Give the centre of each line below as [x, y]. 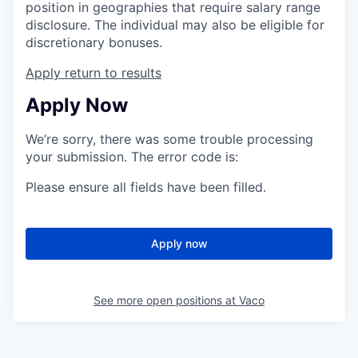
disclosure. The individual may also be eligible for [175, 24]
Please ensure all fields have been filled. [146, 187]
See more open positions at [166, 300]
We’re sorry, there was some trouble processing [169, 139]
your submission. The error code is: [132, 157]
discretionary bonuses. [94, 42]
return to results [113, 72]
